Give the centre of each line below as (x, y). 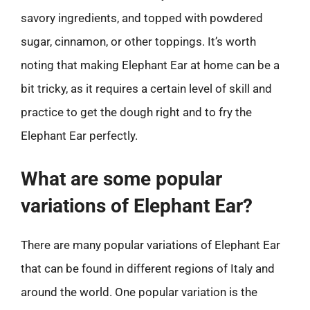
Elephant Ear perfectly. (79, 136)
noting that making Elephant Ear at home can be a (150, 65)
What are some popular (121, 179)
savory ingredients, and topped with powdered (142, 18)
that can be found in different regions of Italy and (148, 268)
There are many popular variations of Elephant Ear (151, 245)
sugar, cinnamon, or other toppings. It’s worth (138, 42)
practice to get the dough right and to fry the (136, 112)
